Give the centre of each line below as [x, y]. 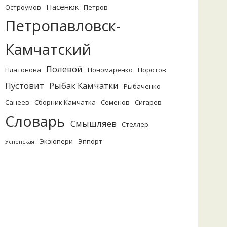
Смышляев [93, 123]
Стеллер [135, 124]
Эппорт [90, 141]
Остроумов [23, 7]
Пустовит [25, 85]
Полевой [64, 69]
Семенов [115, 102]
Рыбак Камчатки [84, 85]
